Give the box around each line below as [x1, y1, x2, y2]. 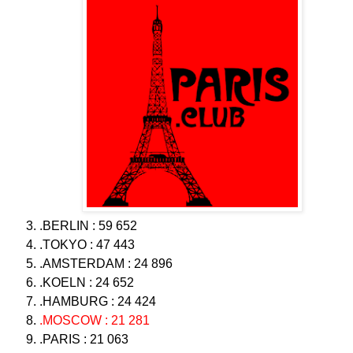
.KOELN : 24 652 [39, 276, 134, 290]
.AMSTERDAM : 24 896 [39, 257, 173, 271]
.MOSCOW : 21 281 [39, 314, 150, 328]
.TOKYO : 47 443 [39, 238, 135, 252]
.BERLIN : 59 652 [39, 219, 137, 233]
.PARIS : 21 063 [39, 333, 128, 347]
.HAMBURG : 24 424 [39, 295, 156, 309]
